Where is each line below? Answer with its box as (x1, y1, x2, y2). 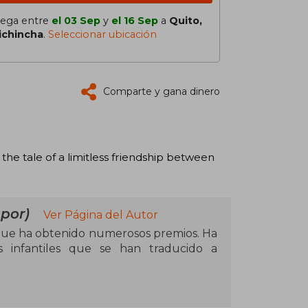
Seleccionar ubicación (48, 28, 157, 41)
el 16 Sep (111, 14, 158, 27)
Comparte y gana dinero (103, 85, 220, 98)
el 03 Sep (52, 14, 100, 27)
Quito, (169, 14, 202, 27)
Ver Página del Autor (43, 208, 158, 221)
